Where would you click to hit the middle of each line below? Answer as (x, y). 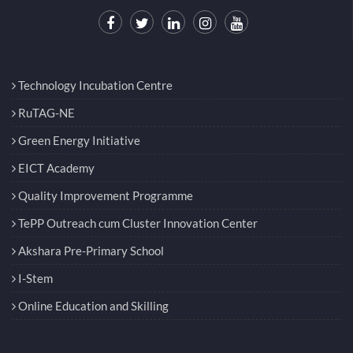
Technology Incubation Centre (94, 85)
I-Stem (34, 278)
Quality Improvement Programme (104, 195)
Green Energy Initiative (78, 140)
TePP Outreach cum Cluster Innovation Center (137, 223)
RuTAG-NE (45, 112)
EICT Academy (55, 167)
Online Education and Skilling (92, 305)
